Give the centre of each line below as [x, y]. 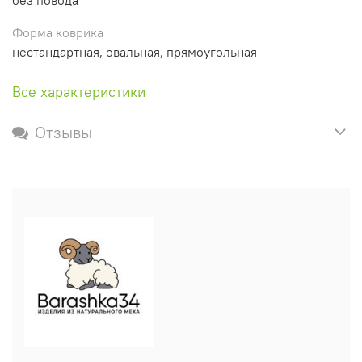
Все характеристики [79, 91]
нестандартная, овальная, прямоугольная [135, 51]
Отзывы [63, 132]
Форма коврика [58, 32]
